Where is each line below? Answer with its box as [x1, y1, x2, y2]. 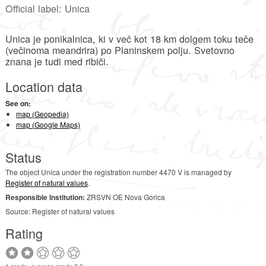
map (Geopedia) [15, 109, 69, 119]
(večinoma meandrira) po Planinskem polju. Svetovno [5, 43, 235, 58]
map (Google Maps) [15, 119, 80, 130]
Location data [5, 77, 83, 96]
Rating [5, 224, 43, 243]
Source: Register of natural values [5, 206, 115, 217]
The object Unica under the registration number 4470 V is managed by [5, 167, 232, 178]
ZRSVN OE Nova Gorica [84, 192, 165, 202]
